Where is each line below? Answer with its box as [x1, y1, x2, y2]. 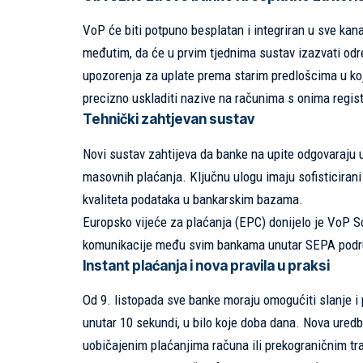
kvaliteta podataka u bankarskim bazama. [83, 190, 303, 207]
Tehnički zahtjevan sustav [83, 111, 254, 128]
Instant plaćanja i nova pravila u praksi [83, 257, 330, 274]
